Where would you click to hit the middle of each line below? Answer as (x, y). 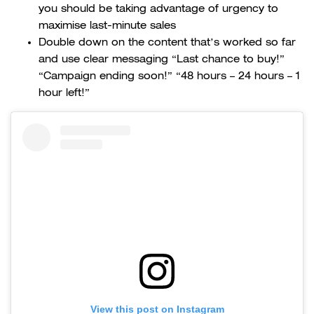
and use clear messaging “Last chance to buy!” (162, 59)
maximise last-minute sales (107, 25)
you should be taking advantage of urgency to (158, 8)
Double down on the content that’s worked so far (167, 42)
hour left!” (64, 92)
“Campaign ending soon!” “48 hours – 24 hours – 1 (169, 75)
